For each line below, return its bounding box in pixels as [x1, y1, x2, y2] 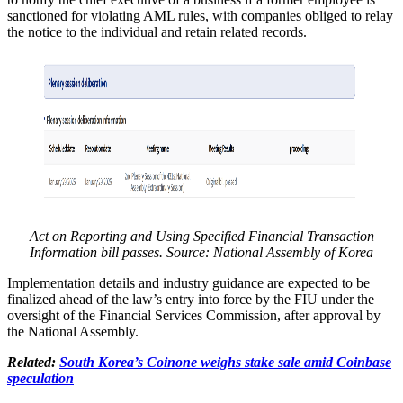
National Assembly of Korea [213, 244, 373, 260]
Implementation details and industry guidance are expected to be [7, 274, 370, 291]
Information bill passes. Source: [30, 244, 213, 260]
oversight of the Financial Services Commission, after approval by [7, 307, 381, 323]
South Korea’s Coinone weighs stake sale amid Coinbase [59, 354, 391, 370]
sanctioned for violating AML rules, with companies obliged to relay [7, 7, 393, 23]
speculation [7, 370, 74, 386]
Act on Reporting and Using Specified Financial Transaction [29, 228, 374, 244]
